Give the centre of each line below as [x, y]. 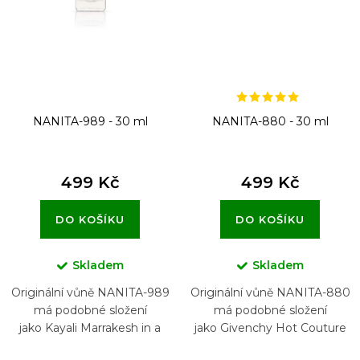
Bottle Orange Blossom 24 [90, 345]
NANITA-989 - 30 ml [90, 121]
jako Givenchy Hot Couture [270, 327]
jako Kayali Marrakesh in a [90, 327]
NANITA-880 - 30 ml [270, 121]
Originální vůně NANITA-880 [270, 292]
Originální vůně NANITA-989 [90, 292]
